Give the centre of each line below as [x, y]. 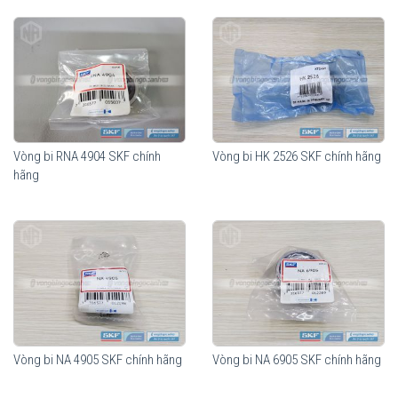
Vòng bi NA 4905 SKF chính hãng [98, 360]
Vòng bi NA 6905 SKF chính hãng [297, 360]
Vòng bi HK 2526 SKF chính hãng [297, 157]
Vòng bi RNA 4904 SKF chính [87, 157]
